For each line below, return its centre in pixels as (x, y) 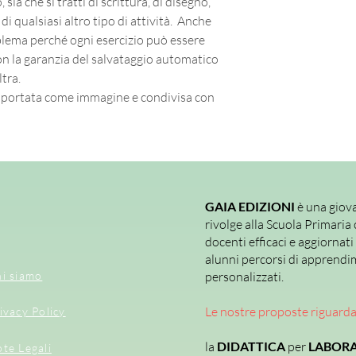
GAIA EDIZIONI (251, 207)
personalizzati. (244, 277)
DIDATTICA (252, 346)
